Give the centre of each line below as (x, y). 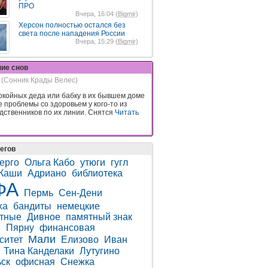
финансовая (67, 227)
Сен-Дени (80, 193)
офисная (35, 261)
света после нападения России (72, 33)
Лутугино (100, 251)
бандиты (32, 206)
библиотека (97, 173)
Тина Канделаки (39, 251)
